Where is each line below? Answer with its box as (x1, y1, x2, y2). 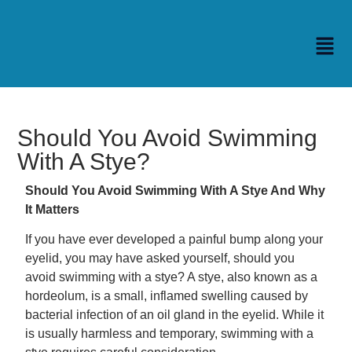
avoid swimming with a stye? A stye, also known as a (25, 270, 317, 284)
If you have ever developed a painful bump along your (25, 233, 323, 247)
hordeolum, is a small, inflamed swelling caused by (25, 289, 308, 303)
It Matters (25, 202, 79, 216)
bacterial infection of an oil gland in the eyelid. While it (25, 308, 324, 322)
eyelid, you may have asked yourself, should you (25, 251, 295, 266)
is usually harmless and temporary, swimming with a (25, 327, 313, 341)
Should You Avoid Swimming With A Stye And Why (25, 183, 325, 197)
